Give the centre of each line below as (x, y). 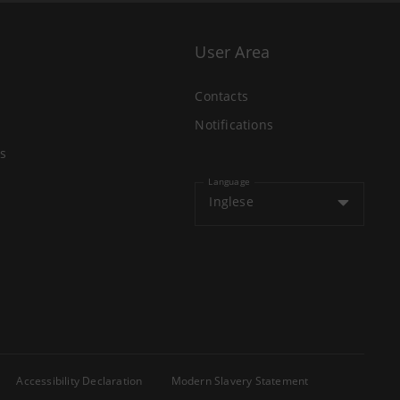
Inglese (231, 201)
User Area (233, 52)
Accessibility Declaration (79, 381)
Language (229, 181)
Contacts (221, 96)
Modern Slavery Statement (240, 381)
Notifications (234, 125)
